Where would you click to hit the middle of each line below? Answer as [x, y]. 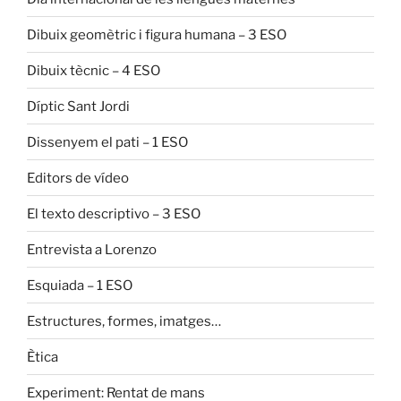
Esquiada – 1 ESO [80, 285]
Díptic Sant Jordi [78, 106]
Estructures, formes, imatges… [124, 321]
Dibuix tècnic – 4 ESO [94, 70]
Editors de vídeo [78, 178]
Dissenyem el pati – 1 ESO [107, 142]
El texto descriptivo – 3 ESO [114, 213]
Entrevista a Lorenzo [92, 249]
